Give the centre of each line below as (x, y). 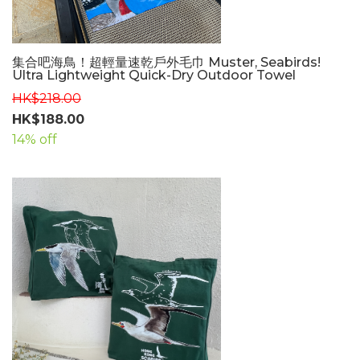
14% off (35, 140)
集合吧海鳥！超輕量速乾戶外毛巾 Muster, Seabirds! (166, 63)
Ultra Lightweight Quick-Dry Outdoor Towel (154, 76)
